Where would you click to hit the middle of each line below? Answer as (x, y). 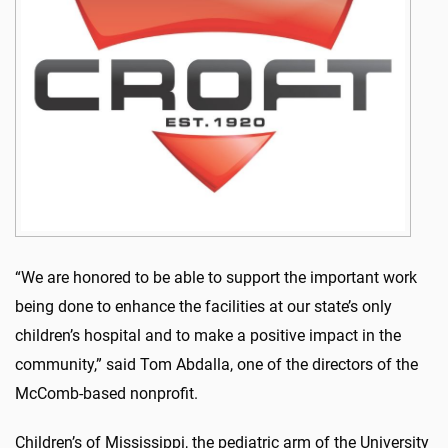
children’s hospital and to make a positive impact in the (208, 335)
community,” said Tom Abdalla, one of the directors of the (216, 364)
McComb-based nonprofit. (106, 393)
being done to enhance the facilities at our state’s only (203, 306)
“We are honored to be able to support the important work (216, 277)
